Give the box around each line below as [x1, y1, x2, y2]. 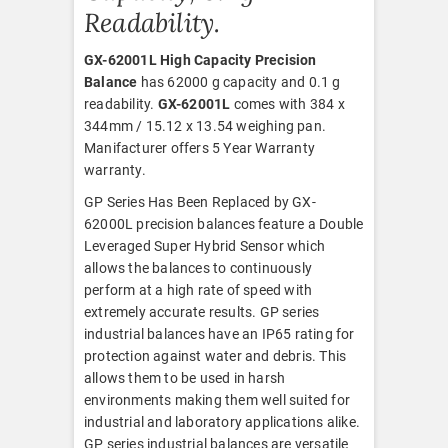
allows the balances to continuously [84, 260, 312, 277]
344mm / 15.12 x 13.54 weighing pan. [84, 118, 326, 135]
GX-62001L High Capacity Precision [84, 52, 317, 69]
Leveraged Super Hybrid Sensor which [84, 238, 325, 255]
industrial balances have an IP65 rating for [84, 326, 355, 343]
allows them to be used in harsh [84, 370, 286, 387]
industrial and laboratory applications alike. [84, 414, 360, 431]
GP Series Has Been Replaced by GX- [84, 194, 316, 211]
